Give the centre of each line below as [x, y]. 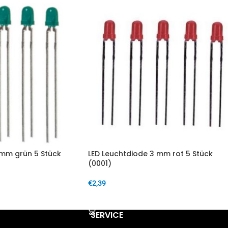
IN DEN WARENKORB [125, 199]
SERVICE [107, 215]
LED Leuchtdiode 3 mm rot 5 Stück [150, 154]
